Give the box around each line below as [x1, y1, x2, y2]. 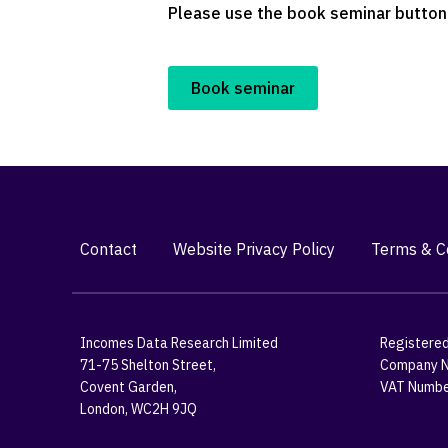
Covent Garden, [80, 378, 177, 396]
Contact [80, 239, 137, 259]
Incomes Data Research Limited [80, 334, 278, 352]
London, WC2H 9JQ [80, 400, 197, 418]
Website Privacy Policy [173, 239, 335, 259]
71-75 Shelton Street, [80, 356, 216, 374]
